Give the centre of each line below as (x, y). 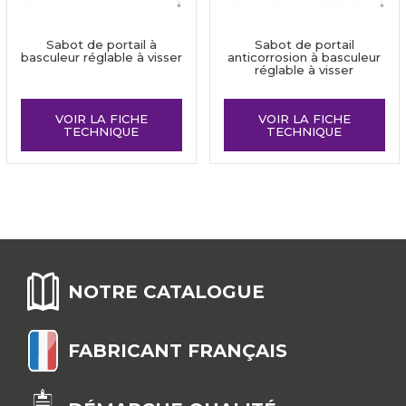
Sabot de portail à (101, 44)
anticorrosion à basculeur (304, 57)
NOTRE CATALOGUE (166, 291)
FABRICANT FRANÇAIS (178, 350)
